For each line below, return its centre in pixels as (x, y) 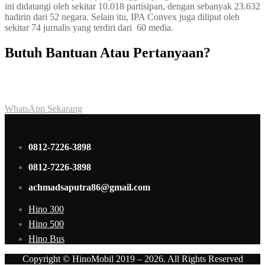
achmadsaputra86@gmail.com (89, 187)
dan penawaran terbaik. (48, 88)
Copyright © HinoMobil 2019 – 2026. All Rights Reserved (132, 258)
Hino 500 (46, 224)
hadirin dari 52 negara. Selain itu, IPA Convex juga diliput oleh (122, 17)
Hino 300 (46, 209)
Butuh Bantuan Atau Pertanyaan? (108, 52)
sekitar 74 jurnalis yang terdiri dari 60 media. (89, 28)
